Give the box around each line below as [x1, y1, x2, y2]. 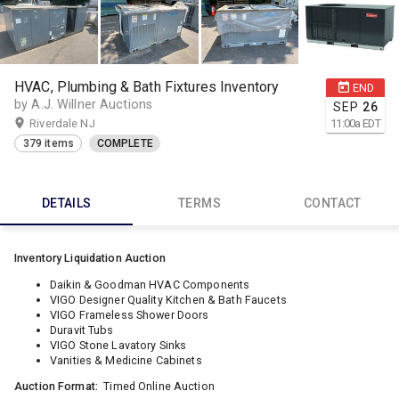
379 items [22, 137, 74, 151]
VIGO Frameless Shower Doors [50, 307, 212, 322]
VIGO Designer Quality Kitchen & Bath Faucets [50, 292, 287, 306]
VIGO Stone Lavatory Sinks [50, 338, 187, 352]
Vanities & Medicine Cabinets [50, 353, 202, 367]
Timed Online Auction [101, 379, 215, 394]
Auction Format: [14, 379, 102, 394]
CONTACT [303, 196, 362, 211]
